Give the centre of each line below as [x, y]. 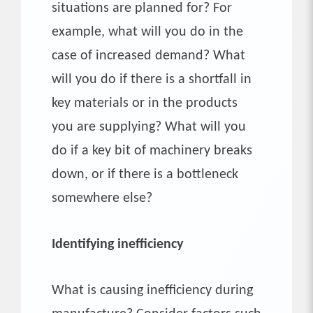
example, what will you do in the [147, 32]
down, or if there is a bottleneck [145, 174]
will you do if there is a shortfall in [152, 79]
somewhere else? [102, 198]
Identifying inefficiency [117, 244]
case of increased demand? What [148, 56]
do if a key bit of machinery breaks [152, 151]
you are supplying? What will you [149, 127]
